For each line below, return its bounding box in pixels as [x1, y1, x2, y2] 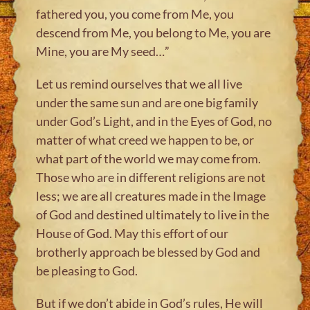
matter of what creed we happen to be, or [36, 131, 255, 147]
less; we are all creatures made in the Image [36, 188, 266, 203]
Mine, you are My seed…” [36, 43, 170, 59]
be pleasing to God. [36, 262, 138, 278]
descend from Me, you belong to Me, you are [36, 24, 271, 40]
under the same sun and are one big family [36, 94, 259, 110]
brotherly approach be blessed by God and [36, 244, 261, 259]
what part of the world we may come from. [36, 150, 262, 166]
